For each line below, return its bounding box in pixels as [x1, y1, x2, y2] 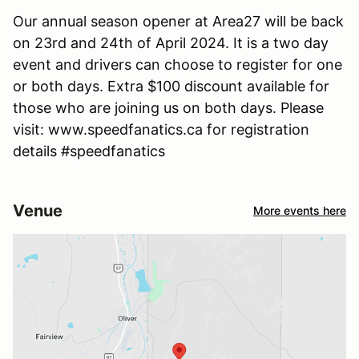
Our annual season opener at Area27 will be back [13, 12, 344, 30]
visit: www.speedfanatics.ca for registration [13, 120, 309, 138]
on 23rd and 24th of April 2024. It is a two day [13, 34, 329, 51]
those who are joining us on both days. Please [13, 99, 324, 116]
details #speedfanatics [13, 142, 165, 159]
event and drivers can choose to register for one [13, 55, 342, 73]
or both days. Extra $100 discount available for [13, 77, 329, 95]
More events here [253, 204, 346, 218]
